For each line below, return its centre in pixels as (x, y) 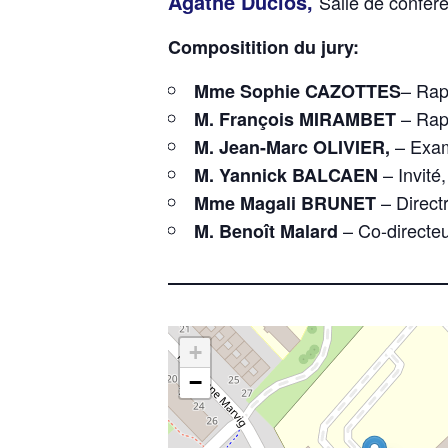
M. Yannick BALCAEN (286, 175)
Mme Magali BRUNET (285, 203)
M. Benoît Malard (266, 231)
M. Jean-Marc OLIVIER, (292, 147)
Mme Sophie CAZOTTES (297, 91)
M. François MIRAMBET (295, 119)
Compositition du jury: (263, 47)
